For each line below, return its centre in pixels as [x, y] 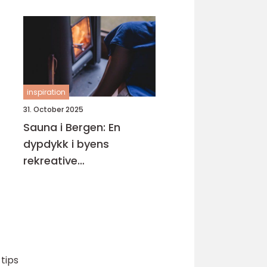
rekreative [50, 161]
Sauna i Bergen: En [72, 127]
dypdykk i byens [66, 144]
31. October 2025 [53, 109]
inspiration [46, 92]
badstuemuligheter [75, 177]
